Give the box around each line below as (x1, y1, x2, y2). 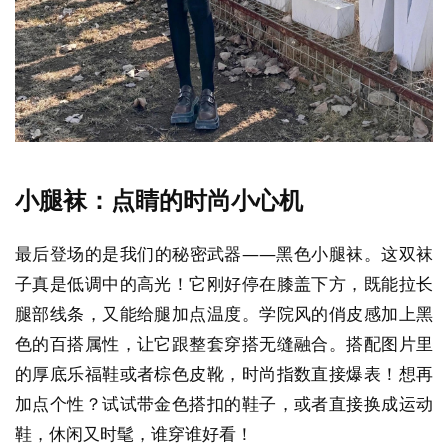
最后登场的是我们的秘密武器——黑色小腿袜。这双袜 (15, 242, 433, 266)
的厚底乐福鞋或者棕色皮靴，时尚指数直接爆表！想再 (15, 362, 433, 386)
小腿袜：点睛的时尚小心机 (15, 184, 303, 217)
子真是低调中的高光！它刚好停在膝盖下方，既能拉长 (15, 272, 433, 296)
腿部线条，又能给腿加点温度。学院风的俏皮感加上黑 (15, 302, 433, 326)
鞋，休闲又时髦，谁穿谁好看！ (15, 422, 253, 446)
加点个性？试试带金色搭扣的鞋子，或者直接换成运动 (15, 392, 433, 416)
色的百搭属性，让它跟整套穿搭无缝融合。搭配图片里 (15, 332, 433, 356)
